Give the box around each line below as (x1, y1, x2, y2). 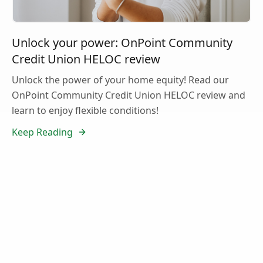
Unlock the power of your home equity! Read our (12, 73, 229, 86)
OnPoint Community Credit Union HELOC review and (12, 88, 245, 102)
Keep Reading (12, 125, 73, 139)
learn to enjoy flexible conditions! (12, 103, 159, 117)
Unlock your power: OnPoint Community (12, 34, 232, 50)
